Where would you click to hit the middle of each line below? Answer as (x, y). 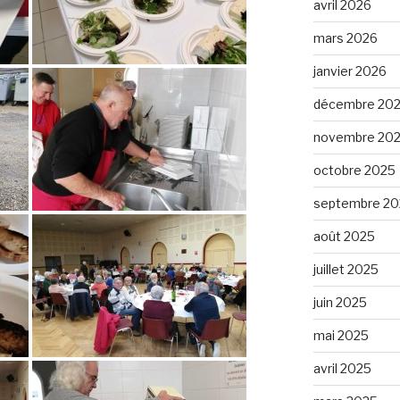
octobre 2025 (354, 170)
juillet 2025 (346, 269)
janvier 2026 (350, 71)
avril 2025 (342, 368)
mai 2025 (341, 335)
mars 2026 (345, 37)
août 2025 (344, 236)
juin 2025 (340, 302)
